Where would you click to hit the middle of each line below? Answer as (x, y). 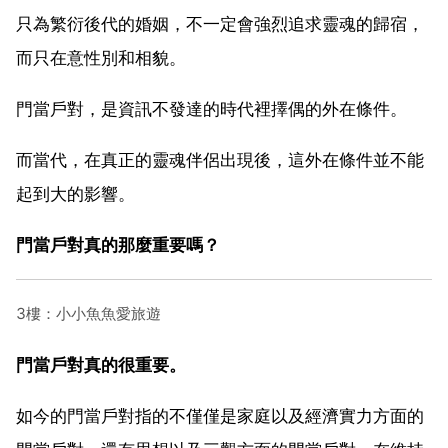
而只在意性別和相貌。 (101, 57)
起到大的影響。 (75, 193)
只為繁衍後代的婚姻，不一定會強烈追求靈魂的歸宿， (220, 23)
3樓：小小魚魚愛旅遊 (88, 313)
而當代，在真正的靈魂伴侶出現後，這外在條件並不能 (220, 159)
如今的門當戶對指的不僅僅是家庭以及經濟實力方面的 (220, 415)
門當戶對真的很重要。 (101, 364)
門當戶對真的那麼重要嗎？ (118, 244)
